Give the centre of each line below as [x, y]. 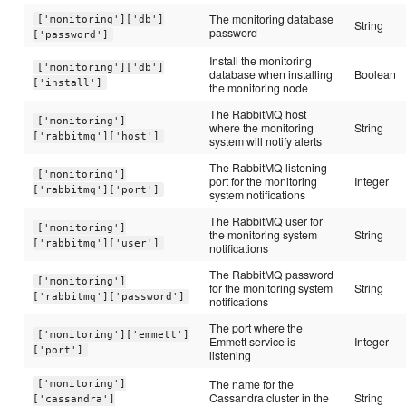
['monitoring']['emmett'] [113, 334]
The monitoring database [272, 19]
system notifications [258, 195]
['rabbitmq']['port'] [97, 189]
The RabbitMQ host [258, 114]
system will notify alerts [266, 141]
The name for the [252, 384]
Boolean [376, 74]
